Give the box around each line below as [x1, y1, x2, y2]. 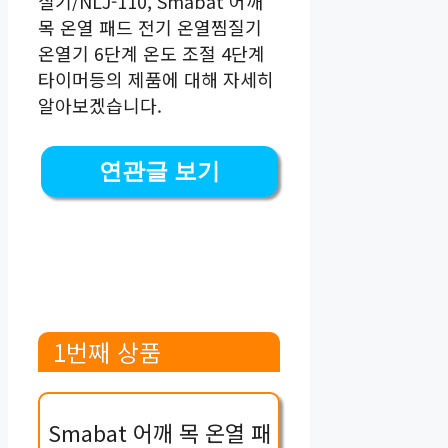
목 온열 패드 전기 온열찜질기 [38, 13, 262, 40]
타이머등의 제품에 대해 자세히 [38, 65, 274, 92]
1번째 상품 [53, 334, 161, 370]
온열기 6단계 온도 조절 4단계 [38, 39, 265, 66]
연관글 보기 [98, 158, 220, 184]
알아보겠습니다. [38, 91, 162, 118]
